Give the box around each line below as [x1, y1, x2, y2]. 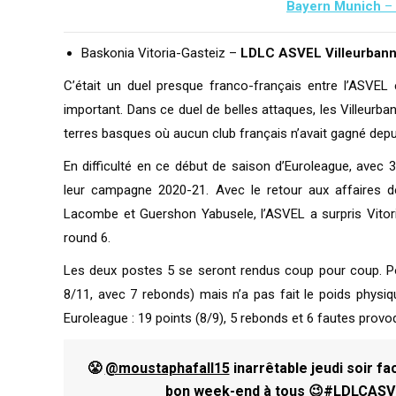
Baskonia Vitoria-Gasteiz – [81, 45, 240, 61]
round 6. [64, 230, 110, 246]
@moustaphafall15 [104, 360, 230, 377]
